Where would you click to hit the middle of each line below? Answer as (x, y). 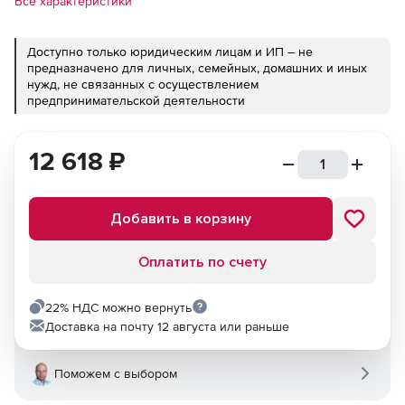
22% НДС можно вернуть (118, 307)
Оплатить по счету (202, 262)
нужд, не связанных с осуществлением (143, 84)
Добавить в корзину (181, 219)
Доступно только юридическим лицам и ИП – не (170, 52)
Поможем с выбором (116, 373)
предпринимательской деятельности (136, 100)
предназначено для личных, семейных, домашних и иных (197, 68)
